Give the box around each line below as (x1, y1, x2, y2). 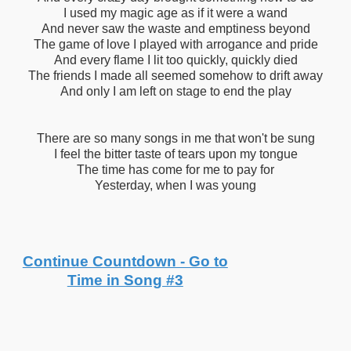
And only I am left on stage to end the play (60, 85, 291, 99)
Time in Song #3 (67, 272, 183, 288)
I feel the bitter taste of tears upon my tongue (53, 147, 298, 161)
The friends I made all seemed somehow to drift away (28, 69, 323, 83)
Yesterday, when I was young (95, 179, 256, 193)
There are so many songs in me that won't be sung (36, 132, 315, 146)
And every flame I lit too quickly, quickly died (53, 53, 298, 67)
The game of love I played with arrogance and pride (33, 38, 318, 52)
